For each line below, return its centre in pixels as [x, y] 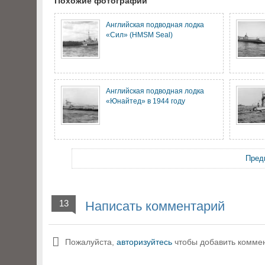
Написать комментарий [153, 206]
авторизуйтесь [144, 242]
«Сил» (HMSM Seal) [139, 35]
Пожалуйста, [91, 242]
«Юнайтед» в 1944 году [146, 101]
